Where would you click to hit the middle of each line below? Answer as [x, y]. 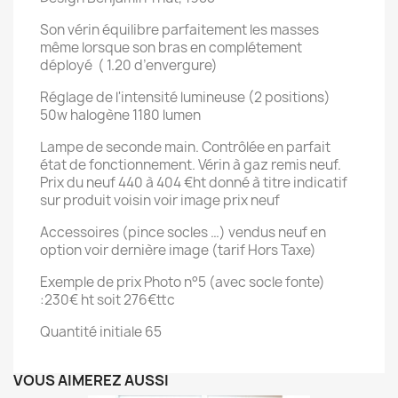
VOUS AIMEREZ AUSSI [91, 380]
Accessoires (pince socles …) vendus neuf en [183, 232]
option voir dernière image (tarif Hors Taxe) [178, 250]
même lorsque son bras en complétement [171, 48]
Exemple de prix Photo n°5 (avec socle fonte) [183, 282]
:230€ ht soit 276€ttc [109, 300]
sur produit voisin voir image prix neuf [160, 200]
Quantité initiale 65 [101, 332]
